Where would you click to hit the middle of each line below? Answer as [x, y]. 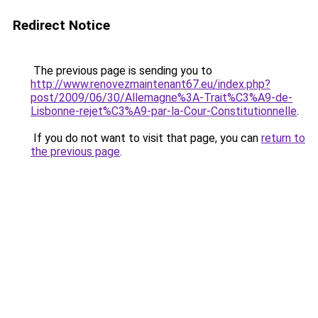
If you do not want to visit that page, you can [146, 138]
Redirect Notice [61, 25]
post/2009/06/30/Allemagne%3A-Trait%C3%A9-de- [161, 98]
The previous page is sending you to [121, 71]
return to [283, 138]
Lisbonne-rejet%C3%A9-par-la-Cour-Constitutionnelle [164, 111]
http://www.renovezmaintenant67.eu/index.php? [150, 84]
